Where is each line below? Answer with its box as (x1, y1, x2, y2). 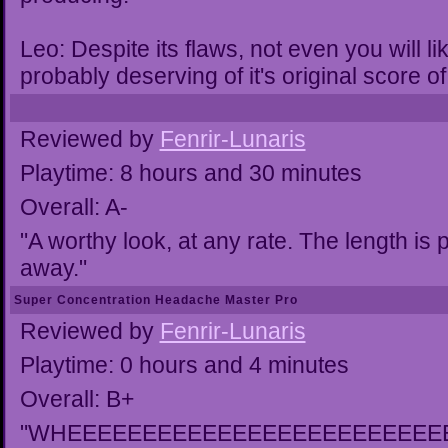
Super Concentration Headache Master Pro (13, 293, 298, 307)
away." (19, 255, 87, 281)
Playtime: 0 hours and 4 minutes (19, 352, 349, 378)
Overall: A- (19, 194, 128, 220)
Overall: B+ (19, 386, 134, 412)
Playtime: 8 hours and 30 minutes (19, 160, 362, 186)
